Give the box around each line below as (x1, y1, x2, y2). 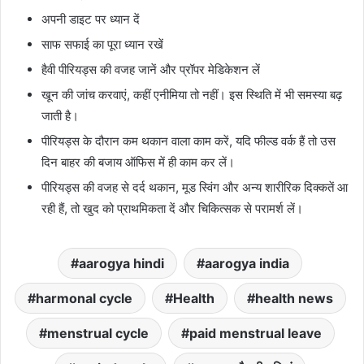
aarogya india (205, 254, 289, 271)
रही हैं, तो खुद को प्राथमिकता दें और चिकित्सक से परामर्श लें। (41, 200, 303, 216)
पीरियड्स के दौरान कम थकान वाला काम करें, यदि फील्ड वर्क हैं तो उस (41, 132, 336, 149)
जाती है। (41, 107, 79, 123)
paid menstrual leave (188, 324, 322, 341)
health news (254, 289, 333, 306)
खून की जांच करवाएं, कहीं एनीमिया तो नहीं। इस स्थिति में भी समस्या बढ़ (41, 86, 342, 102)
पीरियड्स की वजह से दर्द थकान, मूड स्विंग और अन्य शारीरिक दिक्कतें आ (41, 179, 348, 195)
